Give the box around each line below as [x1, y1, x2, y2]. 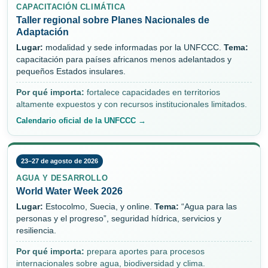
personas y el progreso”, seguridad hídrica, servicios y [16, 214, 221, 224]
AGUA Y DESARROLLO [16, 173, 108, 183]
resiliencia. [16, 226, 56, 236]
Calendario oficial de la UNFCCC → [16, 116, 146, 126]
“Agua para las [179, 202, 237, 212]
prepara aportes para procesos [84, 247, 205, 257]
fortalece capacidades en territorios [84, 88, 220, 98]
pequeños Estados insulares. [16, 67, 126, 77]
